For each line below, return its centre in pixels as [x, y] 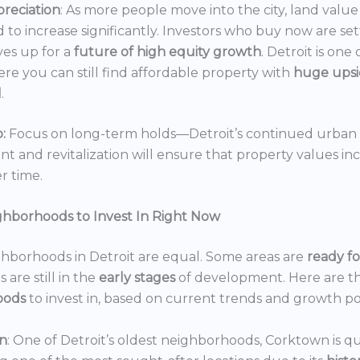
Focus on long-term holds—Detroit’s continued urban [181, 133]
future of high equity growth [168, 51]
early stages [139, 278]
